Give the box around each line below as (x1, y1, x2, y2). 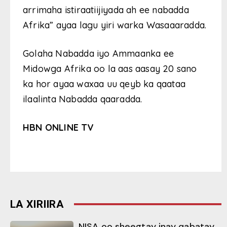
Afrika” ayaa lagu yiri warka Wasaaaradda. (23, 19, 207, 31)
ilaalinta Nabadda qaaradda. (23, 93, 142, 105)
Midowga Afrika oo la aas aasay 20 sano (23, 62, 197, 74)
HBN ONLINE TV (23, 121, 94, 133)
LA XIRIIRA (10, 198, 64, 210)
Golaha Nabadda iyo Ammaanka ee (23, 47, 174, 59)
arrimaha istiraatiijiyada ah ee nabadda (23, 4, 189, 16)
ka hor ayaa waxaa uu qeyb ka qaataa (23, 78, 186, 90)
